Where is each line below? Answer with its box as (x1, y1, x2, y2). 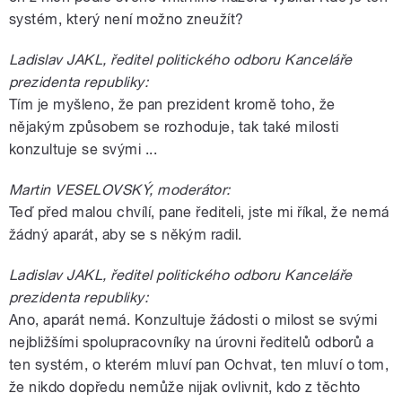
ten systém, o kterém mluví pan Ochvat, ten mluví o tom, (9, 355, 389, 373)
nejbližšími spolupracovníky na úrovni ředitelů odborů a (9, 333, 374, 351)
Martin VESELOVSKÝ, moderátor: (9, 180, 231, 198)
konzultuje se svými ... (9, 140, 158, 158)
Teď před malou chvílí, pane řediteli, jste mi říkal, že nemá (9, 203, 389, 221)
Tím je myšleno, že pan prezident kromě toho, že (9, 95, 336, 113)
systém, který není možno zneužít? (9, 10, 244, 28)
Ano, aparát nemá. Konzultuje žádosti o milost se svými (9, 310, 378, 328)
